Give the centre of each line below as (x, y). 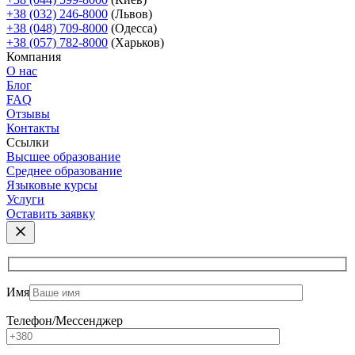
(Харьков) (136, 42)
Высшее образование (63, 156)
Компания (34, 56)
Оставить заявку (51, 213)
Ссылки (28, 142)
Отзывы (28, 113)
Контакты (33, 128)
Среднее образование (64, 170)
